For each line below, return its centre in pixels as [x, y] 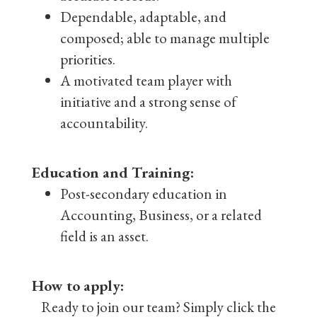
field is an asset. [104, 236]
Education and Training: [113, 172]
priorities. [88, 59]
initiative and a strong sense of [148, 102]
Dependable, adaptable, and [143, 17]
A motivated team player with [146, 80]
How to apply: [78, 286]
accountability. [104, 123]
